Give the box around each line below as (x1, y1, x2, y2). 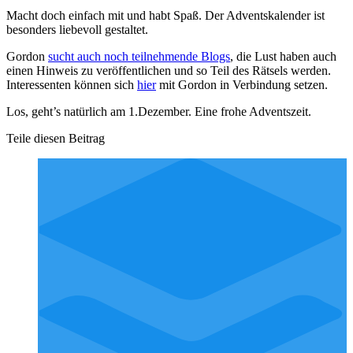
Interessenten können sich (6, 78, 137, 92)
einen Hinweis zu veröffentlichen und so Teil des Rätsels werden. (6, 64, 331, 78)
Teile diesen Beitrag (6, 132, 105, 146)
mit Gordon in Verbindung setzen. (156, 78, 328, 92)
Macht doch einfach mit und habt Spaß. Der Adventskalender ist (6, 9, 325, 23)
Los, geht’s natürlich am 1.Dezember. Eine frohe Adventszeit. (6, 105, 311, 119)
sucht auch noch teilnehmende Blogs (48, 50, 230, 64)
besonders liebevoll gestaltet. (6, 23, 148, 37)
